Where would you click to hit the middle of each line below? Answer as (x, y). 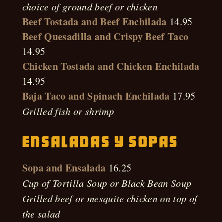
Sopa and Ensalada (64, 168)
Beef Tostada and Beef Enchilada (94, 22)
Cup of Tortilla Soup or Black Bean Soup (107, 183)
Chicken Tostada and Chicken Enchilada (111, 66)
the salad (41, 214)
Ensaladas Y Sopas (100, 142)
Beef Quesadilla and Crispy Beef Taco (105, 36)
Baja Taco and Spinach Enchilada (96, 96)
